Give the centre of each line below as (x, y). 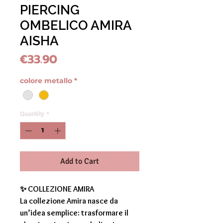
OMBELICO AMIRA (76, 25)
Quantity (32, 113)
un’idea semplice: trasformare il (74, 213)
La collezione (43, 201)
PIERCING (50, 10)
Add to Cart (80, 162)
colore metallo (46, 80)
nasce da (102, 201)
